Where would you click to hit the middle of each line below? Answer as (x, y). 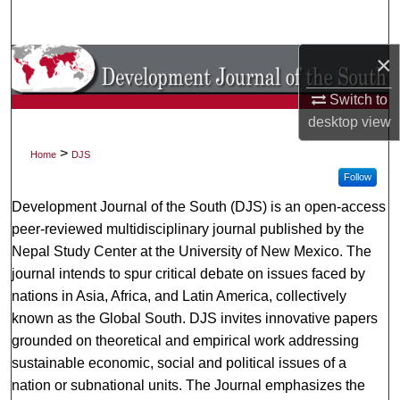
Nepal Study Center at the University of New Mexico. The (192, 252)
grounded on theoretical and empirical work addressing (186, 341)
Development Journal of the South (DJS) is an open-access (199, 207)
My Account (200, 109)
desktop (333, 121)
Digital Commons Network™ (207, 199)
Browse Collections (200, 65)
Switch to (356, 99)
